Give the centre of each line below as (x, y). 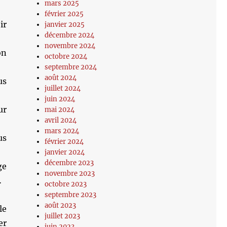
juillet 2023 (63, 216)
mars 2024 (62, 131)
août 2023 (61, 205)
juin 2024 (60, 99)
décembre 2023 (69, 163)
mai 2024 (60, 110)
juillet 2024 (63, 88)
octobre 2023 (66, 184)
